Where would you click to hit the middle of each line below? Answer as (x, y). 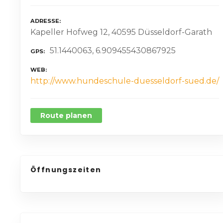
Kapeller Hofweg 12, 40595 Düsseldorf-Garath (121, 32)
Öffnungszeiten (66, 170)
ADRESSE (45, 21)
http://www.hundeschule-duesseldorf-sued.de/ (125, 81)
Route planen (66, 116)
